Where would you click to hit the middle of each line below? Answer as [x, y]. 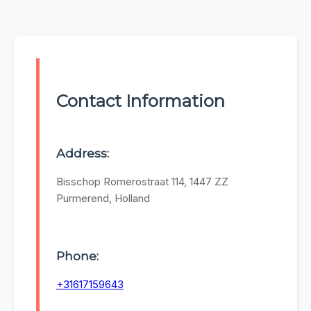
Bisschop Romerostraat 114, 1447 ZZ [142, 182]
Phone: [77, 255]
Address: [83, 153]
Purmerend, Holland [103, 199]
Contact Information [141, 101]
